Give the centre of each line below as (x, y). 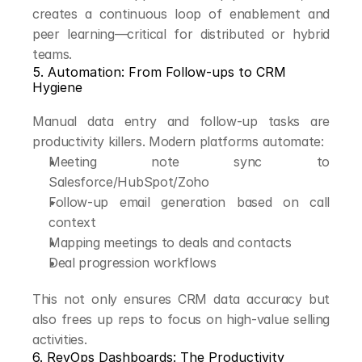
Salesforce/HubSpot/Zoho (129, 182)
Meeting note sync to (189, 162)
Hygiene (57, 87)
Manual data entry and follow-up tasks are (181, 121)
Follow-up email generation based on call (189, 202)
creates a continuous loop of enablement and (181, 14)
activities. (60, 339)
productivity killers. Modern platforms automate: (178, 141)
